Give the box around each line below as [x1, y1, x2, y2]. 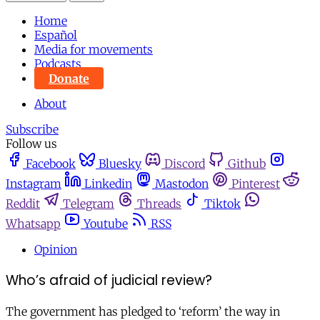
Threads [137, 196, 181, 211]
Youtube [84, 216, 128, 231]
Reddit [6, 196, 40, 211]
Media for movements [34, 42, 153, 57]
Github [228, 156, 266, 171]
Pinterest [231, 176, 280, 191]
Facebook [26, 156, 76, 171]
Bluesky [99, 156, 141, 171]
